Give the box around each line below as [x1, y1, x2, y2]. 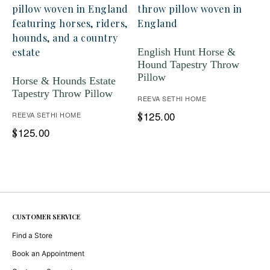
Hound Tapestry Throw [137, 58, 239, 71]
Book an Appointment [12, 249, 84, 258]
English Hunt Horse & [137, 46, 236, 58]
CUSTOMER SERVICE [12, 212, 81, 221]
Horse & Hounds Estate [12, 75, 116, 87]
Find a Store [12, 231, 52, 240]
